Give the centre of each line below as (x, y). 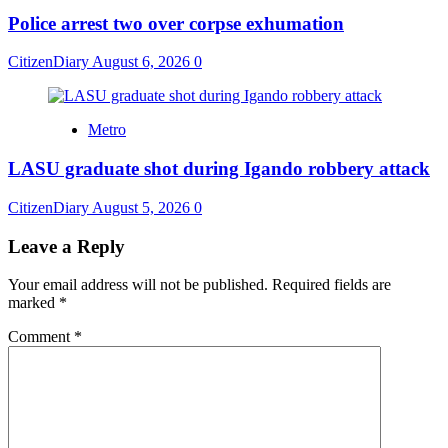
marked (33, 303)
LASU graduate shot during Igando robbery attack (219, 169)
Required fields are (331, 285)
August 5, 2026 (143, 207)
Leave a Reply (66, 246)
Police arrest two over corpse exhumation (176, 23)
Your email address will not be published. (138, 285)
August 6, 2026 (143, 62)
